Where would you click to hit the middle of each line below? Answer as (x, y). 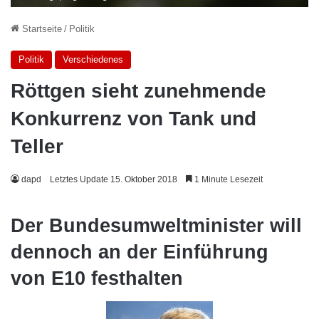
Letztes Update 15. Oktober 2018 (114, 179)
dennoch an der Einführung (140, 252)
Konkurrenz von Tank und (134, 118)
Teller (37, 146)
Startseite (41, 28)
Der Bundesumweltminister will (156, 225)
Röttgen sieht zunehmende (138, 90)
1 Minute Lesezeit (228, 179)
